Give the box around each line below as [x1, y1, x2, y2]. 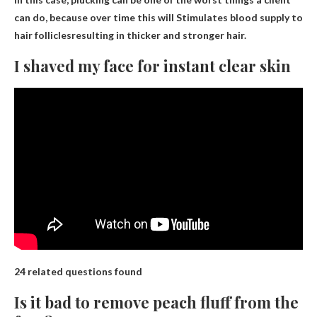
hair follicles [14, 29, 71, 42]
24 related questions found [14, 265, 142, 277]
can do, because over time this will [14, 11, 176, 24]
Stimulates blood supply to [176, 11, 303, 24]
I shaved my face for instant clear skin [14, 55, 291, 77]
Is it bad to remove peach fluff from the [14, 291, 299, 313]
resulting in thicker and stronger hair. [71, 29, 246, 42]
